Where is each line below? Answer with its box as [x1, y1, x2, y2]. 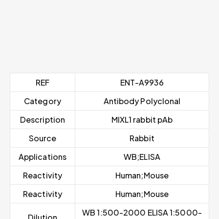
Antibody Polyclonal [103, 96, 181, 107]
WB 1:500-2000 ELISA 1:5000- [82, 207, 202, 218]
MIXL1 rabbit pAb [111, 114, 173, 125]
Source [28, 133, 57, 144]
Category [24, 96, 61, 107]
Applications [18, 152, 67, 162]
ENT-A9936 [120, 77, 164, 88]
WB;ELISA [124, 152, 160, 162]
